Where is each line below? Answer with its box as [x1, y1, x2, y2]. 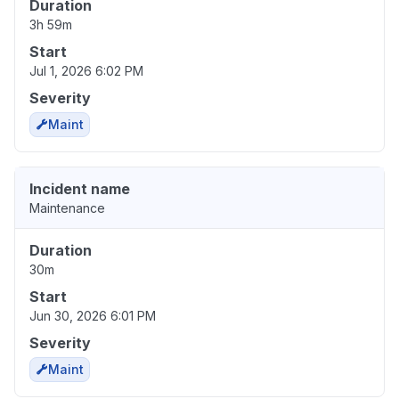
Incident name [29, 180, 130, 199]
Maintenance [29, 200, 105, 216]
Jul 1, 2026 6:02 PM [29, 63, 143, 79]
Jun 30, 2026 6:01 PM [29, 308, 156, 324]
